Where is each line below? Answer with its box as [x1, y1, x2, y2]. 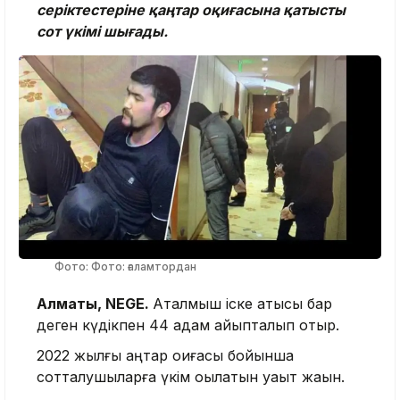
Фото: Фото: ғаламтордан [54, 260, 196, 274]
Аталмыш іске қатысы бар [153, 295, 332, 313]
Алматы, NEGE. [37, 295, 153, 313]
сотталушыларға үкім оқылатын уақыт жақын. [37, 368, 345, 387]
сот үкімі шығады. [37, 21, 168, 40]
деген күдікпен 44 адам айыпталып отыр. [37, 316, 339, 335]
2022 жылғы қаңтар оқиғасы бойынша [37, 346, 294, 365]
